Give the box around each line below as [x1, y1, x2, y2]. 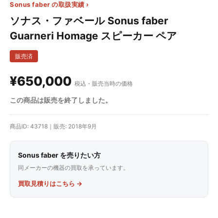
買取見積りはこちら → [18, 179, 82, 187]
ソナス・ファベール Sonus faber [10, 14, 168, 27]
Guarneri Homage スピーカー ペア [10, 29, 177, 42]
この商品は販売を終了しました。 [10, 95, 112, 104]
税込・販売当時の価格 [74, 79, 133, 87]
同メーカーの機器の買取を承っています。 [18, 163, 129, 171]
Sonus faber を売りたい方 [18, 150, 101, 159]
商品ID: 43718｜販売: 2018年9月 [10, 122, 97, 130]
